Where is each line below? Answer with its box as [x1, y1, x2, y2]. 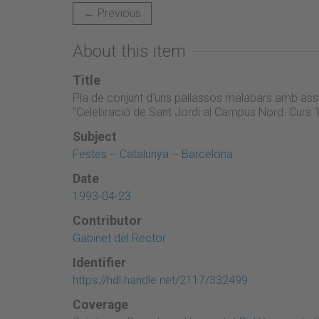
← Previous [83, 6, 141, 20]
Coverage [73, 297, 128, 312]
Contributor [73, 213, 142, 228]
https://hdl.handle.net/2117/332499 [73, 273, 248, 287]
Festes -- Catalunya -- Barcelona [73, 147, 233, 161]
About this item [73, 41, 186, 61]
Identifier [73, 255, 126, 270]
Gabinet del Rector [73, 231, 166, 245]
